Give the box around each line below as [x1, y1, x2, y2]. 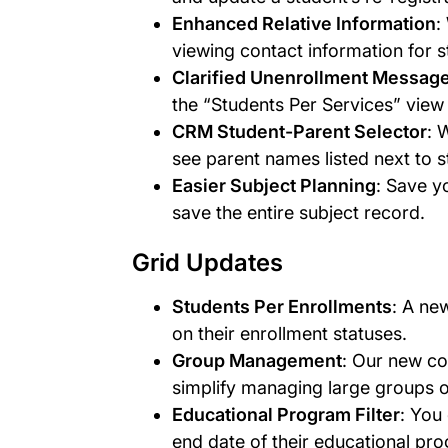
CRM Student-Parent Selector [172, 120, 427, 142]
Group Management [172, 349, 342, 371]
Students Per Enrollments [172, 295, 392, 317]
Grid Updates [132, 247, 283, 277]
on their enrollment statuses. [172, 322, 407, 344]
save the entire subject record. [172, 201, 425, 223]
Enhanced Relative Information [172, 12, 436, 34]
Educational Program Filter [172, 403, 400, 425]
